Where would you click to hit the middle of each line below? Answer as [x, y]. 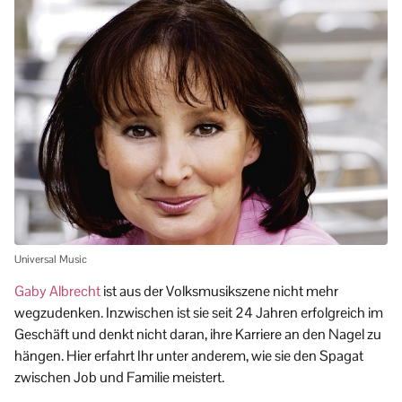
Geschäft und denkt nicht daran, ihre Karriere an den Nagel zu [198, 335]
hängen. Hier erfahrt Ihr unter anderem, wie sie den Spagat [189, 356]
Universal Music [51, 260]
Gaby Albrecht [57, 292]
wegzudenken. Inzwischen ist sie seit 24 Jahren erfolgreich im [199, 313]
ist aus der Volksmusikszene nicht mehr [219, 292]
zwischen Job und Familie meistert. [119, 378]
